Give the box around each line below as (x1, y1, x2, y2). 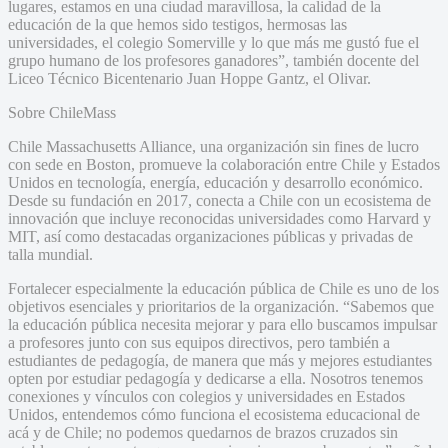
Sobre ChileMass (8, 103, 116, 121)
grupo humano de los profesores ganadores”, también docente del (8, 51, 419, 69)
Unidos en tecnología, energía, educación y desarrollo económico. (8, 173, 423, 191)
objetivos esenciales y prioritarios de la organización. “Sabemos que (8, 297, 434, 315)
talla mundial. (8, 245, 93, 263)
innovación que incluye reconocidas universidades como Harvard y (8, 209, 431, 227)
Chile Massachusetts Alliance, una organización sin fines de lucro (8, 137, 419, 155)
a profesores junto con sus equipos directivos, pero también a (8, 333, 390, 351)
